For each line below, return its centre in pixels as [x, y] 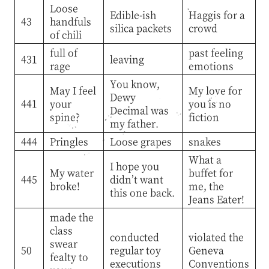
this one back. [142, 192]
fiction [204, 116]
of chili [65, 34]
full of [63, 52]
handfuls [70, 21]
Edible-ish [133, 14]
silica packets [141, 28]
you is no [210, 103]
